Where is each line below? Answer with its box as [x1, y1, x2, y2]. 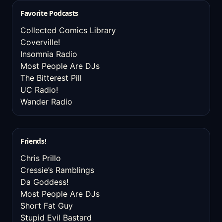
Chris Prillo [20, 153, 61, 163]
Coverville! [20, 37, 60, 47]
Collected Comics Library [20, 25, 116, 35]
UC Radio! [20, 85, 58, 95]
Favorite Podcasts [20, 8, 79, 18]
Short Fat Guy [20, 201, 73, 211]
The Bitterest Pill [20, 73, 82, 83]
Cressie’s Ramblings [20, 165, 94, 175]
